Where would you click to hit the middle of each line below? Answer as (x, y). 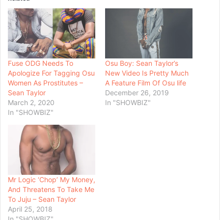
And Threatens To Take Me (51, 189)
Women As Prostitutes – (45, 83)
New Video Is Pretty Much (147, 73)
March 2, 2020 (31, 103)
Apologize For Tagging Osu (51, 73)
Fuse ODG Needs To (41, 63)
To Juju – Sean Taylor (42, 199)
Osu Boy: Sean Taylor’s (142, 63)
